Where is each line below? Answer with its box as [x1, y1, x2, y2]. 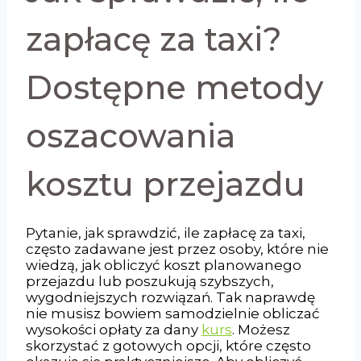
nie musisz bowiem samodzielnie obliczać [26, 305, 320, 322]
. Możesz [232, 321, 290, 338]
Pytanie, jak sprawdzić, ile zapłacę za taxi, [26, 224, 305, 241]
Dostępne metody [26, 67, 323, 107]
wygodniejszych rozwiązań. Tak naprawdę [26, 288, 315, 305]
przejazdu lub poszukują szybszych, [26, 272, 274, 289]
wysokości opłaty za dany [26, 321, 201, 338]
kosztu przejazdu [26, 164, 305, 204]
